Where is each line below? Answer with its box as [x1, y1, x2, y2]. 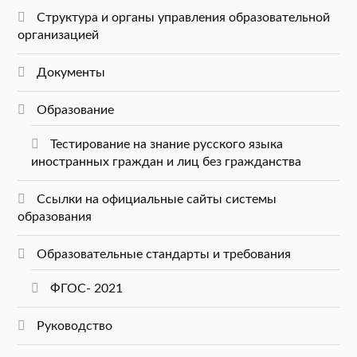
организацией [18, 28, 100, 41]
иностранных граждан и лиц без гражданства [30, 155, 301, 168]
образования [18, 210, 92, 223]
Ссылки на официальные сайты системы [37, 192, 277, 206]
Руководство [37, 319, 113, 332]
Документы [37, 65, 106, 79]
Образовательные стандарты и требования [37, 247, 292, 261]
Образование [37, 103, 115, 116]
